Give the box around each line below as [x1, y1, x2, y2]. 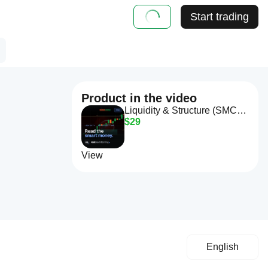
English [206, 242, 239, 252]
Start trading [190, 11, 249, 23]
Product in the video [81, 92, 197, 105]
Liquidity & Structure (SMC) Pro [237, 105, 246, 115]
